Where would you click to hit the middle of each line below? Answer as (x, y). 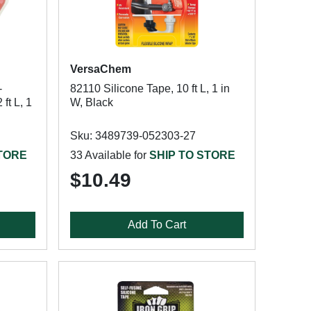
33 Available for (109, 155)
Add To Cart (157, 225)
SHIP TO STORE (192, 155)
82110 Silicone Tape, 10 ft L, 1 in (150, 89)
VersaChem (100, 69)
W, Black (91, 102)
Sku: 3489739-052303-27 (133, 136)
